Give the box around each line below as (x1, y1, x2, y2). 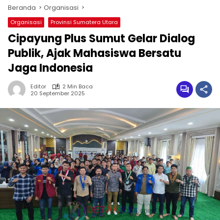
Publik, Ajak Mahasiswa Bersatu (8, 46, 181, 61)
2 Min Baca (62, 82, 93, 90)
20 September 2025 (30, 89, 85, 97)
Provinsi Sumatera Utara (51, 18, 118, 26)
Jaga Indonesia (8, 60, 93, 76)
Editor (30, 82, 46, 90)
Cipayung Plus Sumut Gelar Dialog (8, 31, 195, 46)
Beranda (8, 3, 36, 12)
